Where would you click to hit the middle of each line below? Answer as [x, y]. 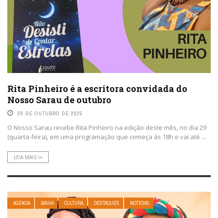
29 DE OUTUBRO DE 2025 [50, 113]
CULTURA [74, 203]
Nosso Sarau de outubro [59, 100]
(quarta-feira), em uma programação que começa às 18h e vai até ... [107, 136]
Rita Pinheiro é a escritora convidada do [97, 88]
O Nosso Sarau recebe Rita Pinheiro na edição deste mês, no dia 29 [107, 127]
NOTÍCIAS [140, 203]
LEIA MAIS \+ [28, 157]
